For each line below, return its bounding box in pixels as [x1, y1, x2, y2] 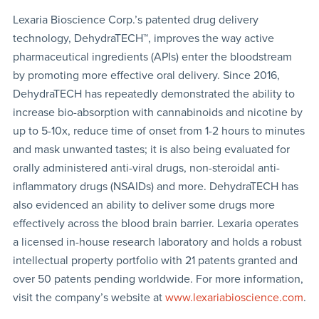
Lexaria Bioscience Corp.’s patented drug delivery [12, 12, 258, 27]
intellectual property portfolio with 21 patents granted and [12, 253, 298, 268]
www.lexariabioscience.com [164, 290, 303, 305]
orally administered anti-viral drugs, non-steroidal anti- [12, 160, 280, 175]
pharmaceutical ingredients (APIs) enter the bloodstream [12, 49, 292, 64]
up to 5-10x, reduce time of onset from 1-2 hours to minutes [12, 123, 305, 138]
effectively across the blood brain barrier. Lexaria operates [12, 216, 298, 231]
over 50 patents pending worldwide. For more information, [12, 271, 303, 286]
